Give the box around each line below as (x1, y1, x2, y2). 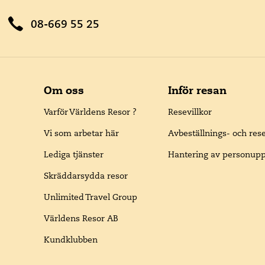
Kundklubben (44, 234, 98, 245)
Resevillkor (168, 106, 212, 117)
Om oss (44, 83, 84, 97)
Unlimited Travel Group (44, 192, 137, 202)
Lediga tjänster (44, 149, 104, 160)
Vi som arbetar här (44, 128, 119, 138)
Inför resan (168, 83, 227, 97)
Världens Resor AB (44, 213, 118, 224)
